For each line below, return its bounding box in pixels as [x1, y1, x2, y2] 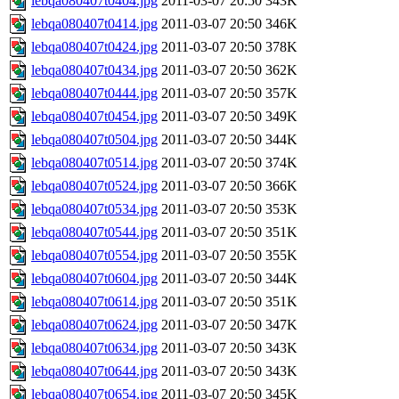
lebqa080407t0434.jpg [31, 62, 158, 78]
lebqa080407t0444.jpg [31, 85, 158, 102]
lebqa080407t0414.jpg [31, 16, 158, 32]
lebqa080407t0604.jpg [31, 271, 158, 287]
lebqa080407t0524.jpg [31, 178, 158, 194]
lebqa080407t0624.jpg [31, 317, 158, 333]
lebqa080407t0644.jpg [31, 363, 158, 379]
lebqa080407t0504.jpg [31, 132, 158, 148]
